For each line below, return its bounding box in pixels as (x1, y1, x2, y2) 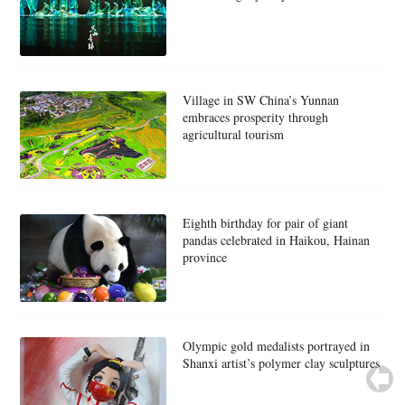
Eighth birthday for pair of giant (182, 213, 348, 231)
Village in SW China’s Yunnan (182, 90, 339, 108)
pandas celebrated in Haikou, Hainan (182, 231, 370, 249)
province (182, 248, 227, 266)
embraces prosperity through (182, 108, 328, 126)
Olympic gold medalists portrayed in (182, 336, 370, 354)
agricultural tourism (182, 125, 284, 143)
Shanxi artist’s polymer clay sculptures (182, 353, 380, 372)
